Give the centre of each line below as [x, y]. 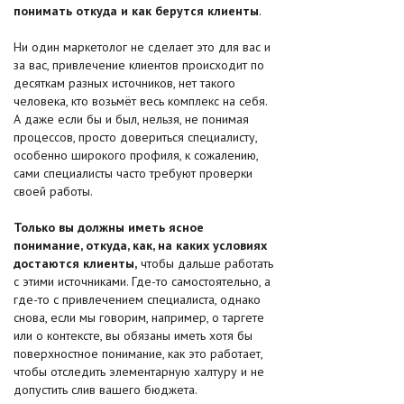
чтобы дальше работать [205, 263]
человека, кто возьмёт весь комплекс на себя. [140, 101]
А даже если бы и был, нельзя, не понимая [131, 119]
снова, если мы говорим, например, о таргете [139, 317]
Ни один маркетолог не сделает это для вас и [142, 47]
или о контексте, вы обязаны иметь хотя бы [133, 335]
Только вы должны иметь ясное [109, 227]
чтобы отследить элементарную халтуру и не [139, 372]
